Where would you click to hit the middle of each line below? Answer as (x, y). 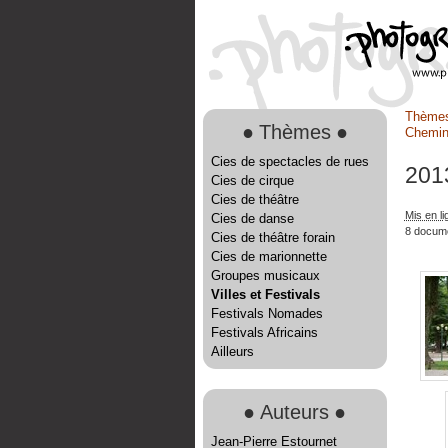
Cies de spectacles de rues (289, 161)
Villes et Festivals (265, 294)
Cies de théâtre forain (272, 237)
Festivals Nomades (266, 313)
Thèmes (294, 131)
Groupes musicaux (265, 275)
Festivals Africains (264, 332)
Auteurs (294, 411)
